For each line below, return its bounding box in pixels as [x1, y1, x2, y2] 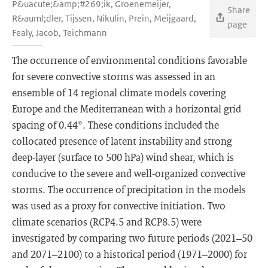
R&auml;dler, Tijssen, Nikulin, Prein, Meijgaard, [12, 13, 196, 24]
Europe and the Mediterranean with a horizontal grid [12, 102, 241, 115]
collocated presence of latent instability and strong [12, 135, 232, 147]
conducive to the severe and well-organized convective [12, 167, 245, 179]
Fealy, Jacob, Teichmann [12, 27, 107, 38]
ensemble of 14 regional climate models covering [12, 86, 226, 99]
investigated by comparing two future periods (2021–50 [12, 232, 252, 244]
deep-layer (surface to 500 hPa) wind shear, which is [12, 151, 234, 163]
